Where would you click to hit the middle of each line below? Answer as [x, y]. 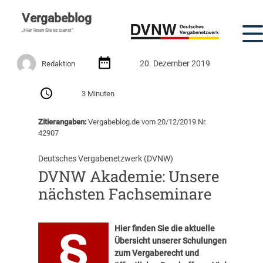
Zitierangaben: [62, 122]
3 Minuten [98, 94]
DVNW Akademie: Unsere [128, 176]
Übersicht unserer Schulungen [170, 241]
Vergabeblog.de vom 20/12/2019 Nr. [146, 122]
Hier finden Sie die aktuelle [164, 229]
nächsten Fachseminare [124, 194]
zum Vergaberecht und [156, 253]
